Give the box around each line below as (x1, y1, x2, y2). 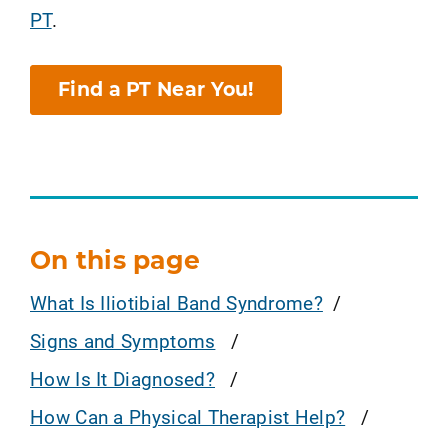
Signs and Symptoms (30, 327, 216, 353)
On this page (30, 245, 200, 275)
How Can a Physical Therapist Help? (30, 403, 346, 429)
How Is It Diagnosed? (30, 365, 216, 391)
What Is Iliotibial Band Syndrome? (30, 289, 323, 315)
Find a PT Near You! (58, 78, 254, 101)
